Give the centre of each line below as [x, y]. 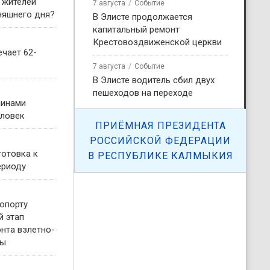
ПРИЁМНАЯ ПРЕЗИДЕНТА [160, 125]
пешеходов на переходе [143, 93]
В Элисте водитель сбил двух [154, 80]
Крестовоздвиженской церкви [157, 42]
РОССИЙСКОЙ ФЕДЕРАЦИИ [160, 140]
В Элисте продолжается [143, 17]
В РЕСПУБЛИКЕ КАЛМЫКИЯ [160, 155]
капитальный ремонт [136, 29]
